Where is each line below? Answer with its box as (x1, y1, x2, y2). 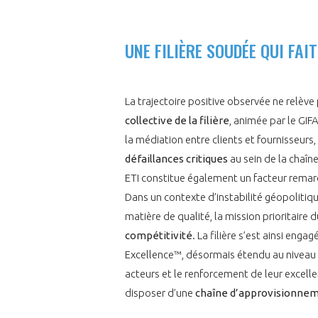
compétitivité (125, 229, 192, 241)
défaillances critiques (125, 152, 228, 165)
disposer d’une (125, 286, 193, 299)
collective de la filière (125, 114, 229, 126)
